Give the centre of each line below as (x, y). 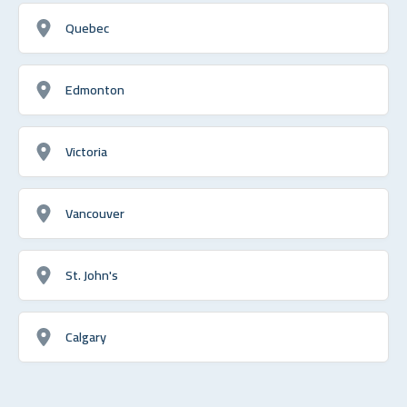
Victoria (86, 151)
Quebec (87, 27)
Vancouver (95, 213)
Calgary (86, 336)
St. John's (92, 274)
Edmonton (95, 89)
